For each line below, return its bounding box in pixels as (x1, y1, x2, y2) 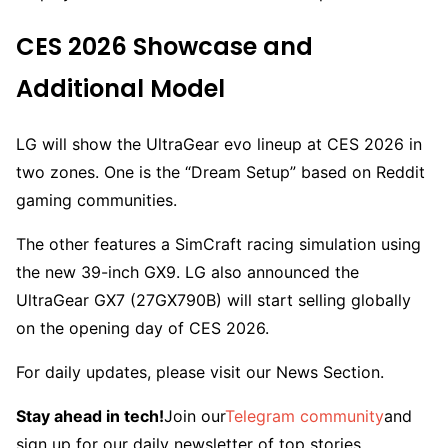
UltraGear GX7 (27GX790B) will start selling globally (16, 290, 411, 311)
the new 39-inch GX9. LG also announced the (16, 262, 359, 283)
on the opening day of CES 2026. (16, 318, 269, 339)
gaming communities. (16, 190, 177, 211)
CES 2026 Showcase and (16, 30, 313, 64)
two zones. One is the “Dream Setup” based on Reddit (16, 162, 425, 183)
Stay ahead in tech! (16, 406, 164, 427)
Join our (164, 406, 225, 427)
